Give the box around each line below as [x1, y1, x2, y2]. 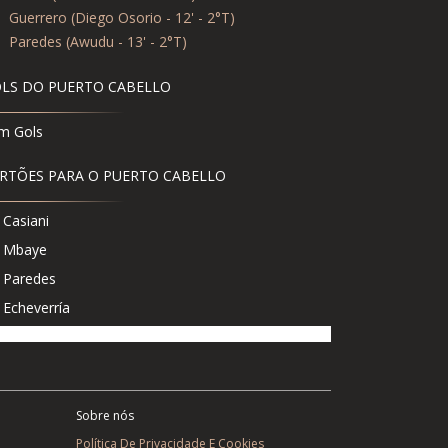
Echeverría [3, 297, 70, 317]
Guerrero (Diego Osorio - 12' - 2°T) [9, 7, 235, 27]
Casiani [3, 210, 49, 230]
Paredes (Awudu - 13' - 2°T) [9, 31, 187, 51]
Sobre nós [76, 406, 134, 424]
